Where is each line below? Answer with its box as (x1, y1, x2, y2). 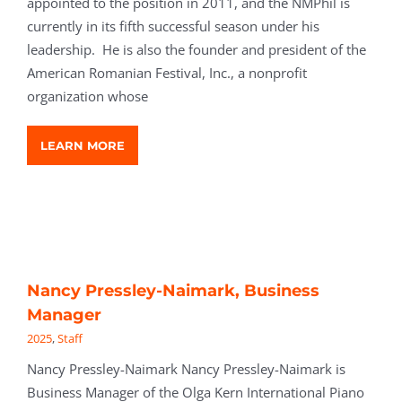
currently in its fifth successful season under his (27, 17, 319, 36)
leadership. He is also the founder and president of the (27, 40, 366, 59)
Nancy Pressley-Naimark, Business (27, 281, 319, 301)
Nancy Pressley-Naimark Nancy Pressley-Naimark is (27, 360, 345, 378)
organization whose (27, 87, 148, 106)
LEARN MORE (40, 138, 125, 153)
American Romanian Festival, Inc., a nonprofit (27, 64, 307, 83)
